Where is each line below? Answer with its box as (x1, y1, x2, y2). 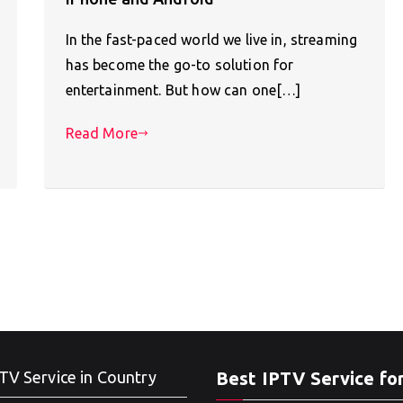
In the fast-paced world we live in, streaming (65, 31, 358, 49)
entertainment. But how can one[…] (65, 82, 301, 99)
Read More (65, 125, 138, 142)
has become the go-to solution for (65, 57, 294, 74)
